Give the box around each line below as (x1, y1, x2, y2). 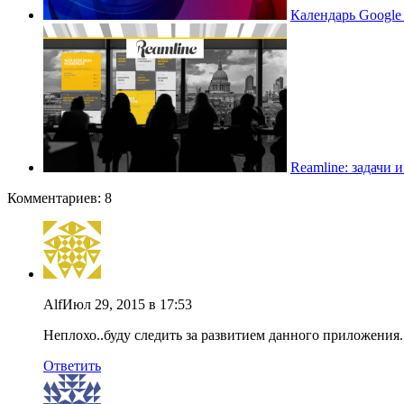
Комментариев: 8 (7, 189, 112, 206)
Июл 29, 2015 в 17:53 (62, 296, 192, 312)
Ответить (43, 357, 101, 373)
